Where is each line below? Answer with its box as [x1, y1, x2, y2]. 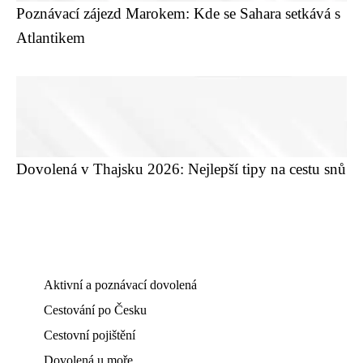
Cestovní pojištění [44, 328, 135, 342]
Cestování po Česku [44, 303, 147, 317]
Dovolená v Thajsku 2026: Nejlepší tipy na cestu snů [16, 160, 346, 177]
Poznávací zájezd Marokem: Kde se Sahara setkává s [16, 5, 340, 22]
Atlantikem [16, 29, 85, 46]
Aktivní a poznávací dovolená [44, 278, 197, 292]
